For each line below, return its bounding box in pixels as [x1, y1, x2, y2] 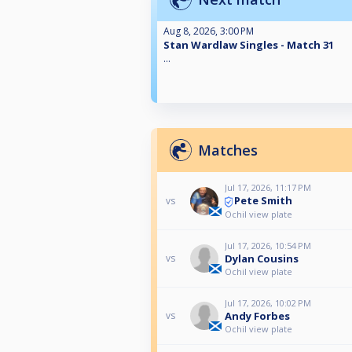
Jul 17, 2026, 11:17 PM [224, 181, 311, 194]
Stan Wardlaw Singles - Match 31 [163, 38, 334, 53]
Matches [198, 141, 258, 160]
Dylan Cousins [224, 251, 299, 266]
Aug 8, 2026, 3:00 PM [163, 24, 254, 38]
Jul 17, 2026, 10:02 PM [224, 296, 311, 309]
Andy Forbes [224, 308, 290, 323]
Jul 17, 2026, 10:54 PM [224, 239, 311, 251]
